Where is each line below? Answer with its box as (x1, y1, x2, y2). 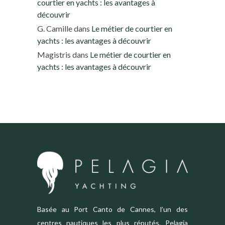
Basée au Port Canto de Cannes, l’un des (37, 204, 188, 213)
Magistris (37, 49, 71, 59)
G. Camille (37, 23, 72, 33)
